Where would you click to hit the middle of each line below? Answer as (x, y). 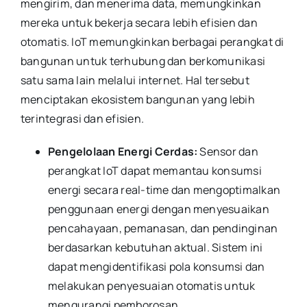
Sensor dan (229, 151)
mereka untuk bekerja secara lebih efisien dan (139, 22)
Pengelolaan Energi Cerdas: (124, 151)
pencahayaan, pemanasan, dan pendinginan (163, 228)
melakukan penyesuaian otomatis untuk (151, 285)
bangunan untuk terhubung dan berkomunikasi (143, 61)
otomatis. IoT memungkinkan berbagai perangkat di (152, 41)
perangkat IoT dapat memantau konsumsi (155, 170)
